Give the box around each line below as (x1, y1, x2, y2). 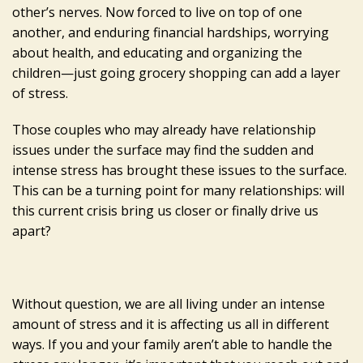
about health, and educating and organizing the (12, 43, 302, 62)
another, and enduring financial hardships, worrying (12, 23, 329, 41)
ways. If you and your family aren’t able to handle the (12, 335, 332, 353)
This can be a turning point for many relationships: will (12, 181, 344, 199)
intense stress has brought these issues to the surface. (12, 160, 347, 179)
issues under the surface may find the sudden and (12, 140, 314, 159)
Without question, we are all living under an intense (12, 294, 325, 313)
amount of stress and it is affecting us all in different (12, 314, 329, 333)
